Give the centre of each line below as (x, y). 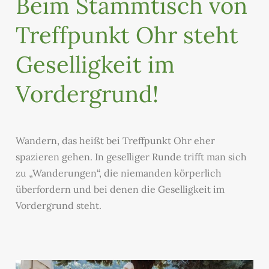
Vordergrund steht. (59, 205)
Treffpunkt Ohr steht (127, 35)
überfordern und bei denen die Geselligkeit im (120, 189)
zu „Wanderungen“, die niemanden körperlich (119, 173)
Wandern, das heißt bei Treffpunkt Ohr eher (115, 141)
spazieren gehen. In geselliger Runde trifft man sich (131, 157)
